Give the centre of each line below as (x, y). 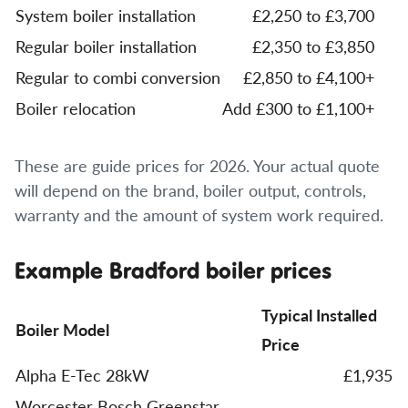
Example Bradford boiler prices (173, 270)
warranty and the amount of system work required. (199, 214)
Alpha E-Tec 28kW (82, 375)
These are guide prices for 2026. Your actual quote (197, 165)
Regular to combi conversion (118, 77)
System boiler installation (106, 15)
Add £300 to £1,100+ (298, 108)
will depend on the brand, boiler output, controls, (190, 190)
